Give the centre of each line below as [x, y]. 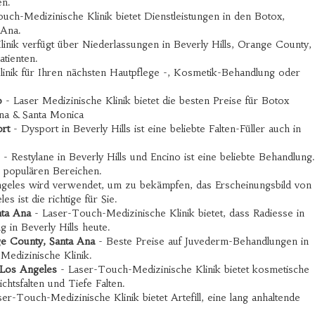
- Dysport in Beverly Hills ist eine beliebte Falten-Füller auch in [155, 129]
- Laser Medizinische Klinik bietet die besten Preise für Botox [145, 101]
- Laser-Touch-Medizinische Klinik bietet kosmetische [183, 269]
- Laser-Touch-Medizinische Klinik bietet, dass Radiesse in [168, 213]
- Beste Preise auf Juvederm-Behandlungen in [202, 241]
